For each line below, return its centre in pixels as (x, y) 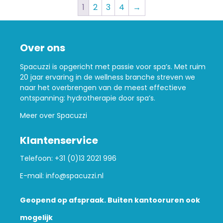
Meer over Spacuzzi (54, 116)
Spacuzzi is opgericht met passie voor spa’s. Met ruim (113, 67)
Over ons (43, 48)
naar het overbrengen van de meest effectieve (103, 88)
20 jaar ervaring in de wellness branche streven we (108, 77)
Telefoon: (37, 159)
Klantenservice (59, 141)
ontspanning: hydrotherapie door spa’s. (88, 98)
